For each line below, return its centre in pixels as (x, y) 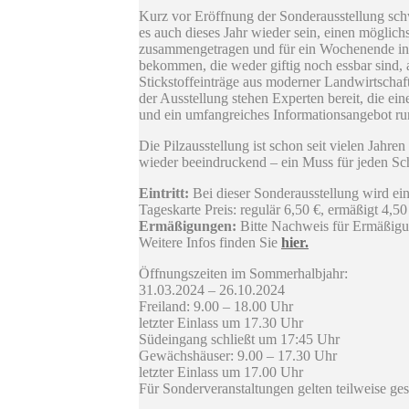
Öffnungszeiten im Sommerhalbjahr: (243, 274)
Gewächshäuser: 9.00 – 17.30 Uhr (238, 356)
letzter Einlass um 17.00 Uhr (221, 372)
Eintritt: (166, 194)
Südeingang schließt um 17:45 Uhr (239, 340)
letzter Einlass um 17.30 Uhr (221, 323)
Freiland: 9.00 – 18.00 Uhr (216, 307)
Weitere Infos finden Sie (210, 243)
